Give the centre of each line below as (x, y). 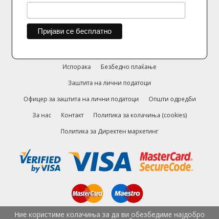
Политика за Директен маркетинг (109, 131)
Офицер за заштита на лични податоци (81, 99)
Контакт (72, 115)
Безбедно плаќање (129, 66)
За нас (42, 115)
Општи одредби (172, 99)
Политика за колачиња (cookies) (140, 115)
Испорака (77, 66)
